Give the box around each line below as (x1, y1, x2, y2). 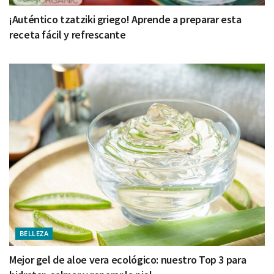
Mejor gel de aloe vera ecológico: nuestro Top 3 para (9, 253, 246, 267)
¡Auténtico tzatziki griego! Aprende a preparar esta (9, 12, 242, 26)
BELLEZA (20, 229, 49, 239)
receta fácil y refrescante (9, 27, 126, 42)
